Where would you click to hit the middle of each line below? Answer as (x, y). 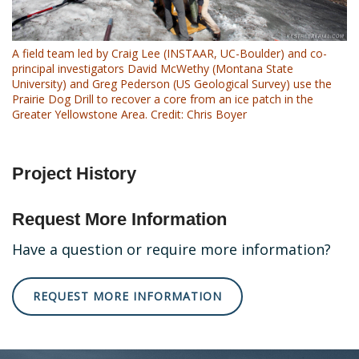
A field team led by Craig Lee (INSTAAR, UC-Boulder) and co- (169, 54)
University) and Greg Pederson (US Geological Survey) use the (172, 84)
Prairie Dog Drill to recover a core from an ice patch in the (163, 99)
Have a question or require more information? (171, 250)
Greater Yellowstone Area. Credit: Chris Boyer (129, 115)
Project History (74, 174)
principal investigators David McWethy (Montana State (153, 69)
